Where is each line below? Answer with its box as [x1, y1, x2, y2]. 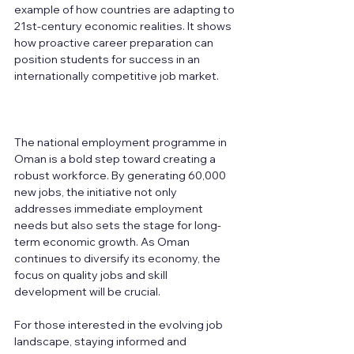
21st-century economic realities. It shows [14, 19, 234, 34]
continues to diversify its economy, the [14, 251, 223, 266]
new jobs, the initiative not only [14, 185, 179, 200]
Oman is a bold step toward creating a [14, 152, 218, 167]
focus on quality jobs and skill [14, 268, 170, 283]
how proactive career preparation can [14, 36, 216, 51]
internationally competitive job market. [14, 69, 219, 84]
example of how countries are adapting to [14, 2, 237, 17]
